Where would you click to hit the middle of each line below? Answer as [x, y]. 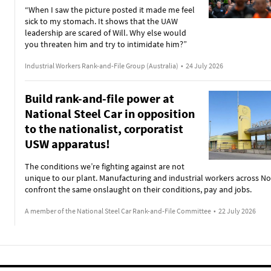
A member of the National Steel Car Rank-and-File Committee [118, 211]
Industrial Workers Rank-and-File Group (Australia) [101, 66]
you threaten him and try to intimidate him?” [106, 44]
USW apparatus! [67, 144]
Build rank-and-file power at [99, 98]
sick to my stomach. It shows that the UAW [101, 21]
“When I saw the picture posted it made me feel [109, 10]
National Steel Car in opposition [109, 113]
